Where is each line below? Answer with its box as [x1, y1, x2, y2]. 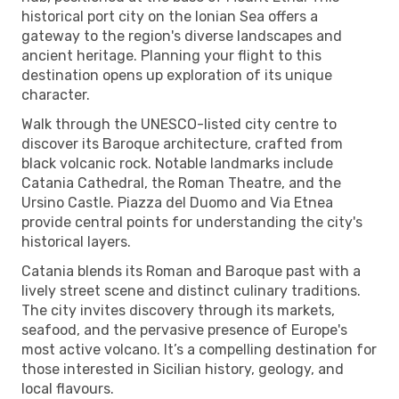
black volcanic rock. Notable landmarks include [21, 154, 333, 172]
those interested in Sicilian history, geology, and [21, 360, 344, 378]
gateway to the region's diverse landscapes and [21, 27, 342, 45]
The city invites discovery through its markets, [21, 301, 335, 319]
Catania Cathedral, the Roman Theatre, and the [21, 174, 341, 191]
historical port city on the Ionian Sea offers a [21, 7, 318, 25]
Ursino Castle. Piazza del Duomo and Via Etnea [21, 193, 333, 211]
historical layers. [21, 232, 131, 250]
